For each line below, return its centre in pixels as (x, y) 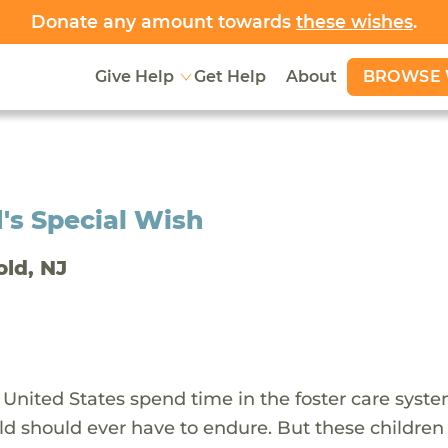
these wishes (354, 21)
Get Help (229, 77)
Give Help (134, 77)
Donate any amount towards (163, 21)
